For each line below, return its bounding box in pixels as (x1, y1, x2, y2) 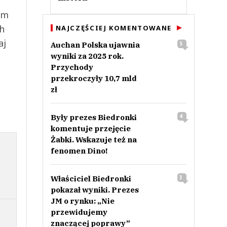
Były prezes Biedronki (50, 112, 137, 122)
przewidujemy (50, 207, 107, 217)
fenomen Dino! (50, 146, 107, 156)
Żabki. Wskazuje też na (50, 135, 137, 144)
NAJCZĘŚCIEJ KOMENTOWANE (55, 23, 172, 32)
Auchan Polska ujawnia (50, 40, 140, 50)
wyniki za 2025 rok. (50, 51, 124, 61)
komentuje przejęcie (50, 124, 131, 133)
